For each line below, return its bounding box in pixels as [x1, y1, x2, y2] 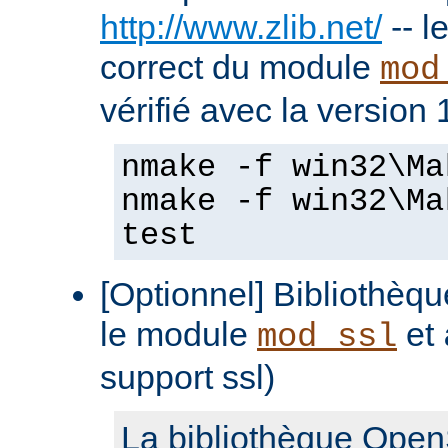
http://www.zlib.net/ [100, 7, 382, 46]
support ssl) [100, 357, 275, 396]
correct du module [100, 47, 380, 86]
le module [100, 314, 257, 353]
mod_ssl [257, 317, 397, 356]
